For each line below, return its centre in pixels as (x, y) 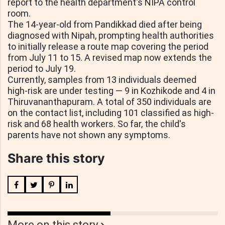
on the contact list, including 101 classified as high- (111, 113)
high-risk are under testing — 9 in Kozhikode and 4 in (111, 91)
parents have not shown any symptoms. (89, 135)
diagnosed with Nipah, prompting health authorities (111, 36)
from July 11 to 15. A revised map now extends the (110, 58)
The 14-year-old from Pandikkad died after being (105, 25)
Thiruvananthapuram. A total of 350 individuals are (109, 102)
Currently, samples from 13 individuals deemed (102, 80)
